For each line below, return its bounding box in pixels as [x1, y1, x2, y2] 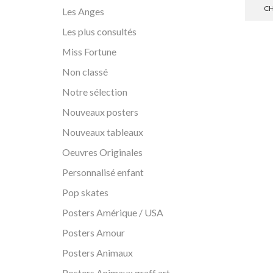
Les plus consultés [62, 26, 136, 38]
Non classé [62, 66, 108, 78]
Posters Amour [62, 227, 125, 239]
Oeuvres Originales [62, 146, 143, 158]
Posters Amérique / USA [62, 207, 163, 219]
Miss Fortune [62, 46, 116, 58]
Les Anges [62, 5, 104, 18]
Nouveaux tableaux [62, 126, 143, 138]
